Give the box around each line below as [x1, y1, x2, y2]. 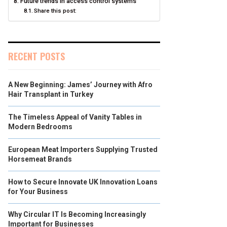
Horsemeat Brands [8, 155, 72, 163]
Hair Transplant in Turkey [8, 90, 93, 98]
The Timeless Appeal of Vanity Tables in [8, 113, 142, 121]
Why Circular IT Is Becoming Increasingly [8, 210, 146, 218]
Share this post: [34, 7, 77, 14]
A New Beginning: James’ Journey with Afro [8, 81, 153, 89]
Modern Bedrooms [8, 123, 72, 131]
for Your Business [8, 187, 68, 196]
